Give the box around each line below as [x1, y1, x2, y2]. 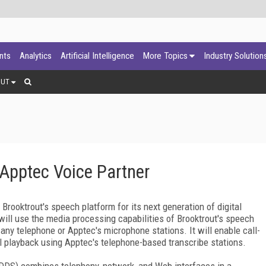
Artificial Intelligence [61, 50, 134, 61]
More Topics [143, 50, 188, 61]
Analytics [20, 50, 52, 61]
